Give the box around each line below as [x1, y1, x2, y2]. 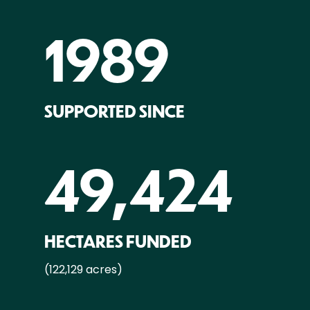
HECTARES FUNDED [44, 229, 192, 253]
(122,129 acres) [44, 262, 122, 278]
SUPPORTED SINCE [44, 99, 185, 123]
